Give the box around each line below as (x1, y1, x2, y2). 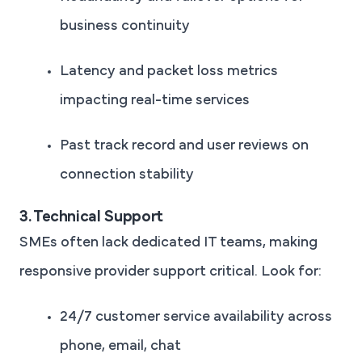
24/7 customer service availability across (60, 310, 332, 324)
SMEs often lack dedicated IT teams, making (19, 236, 318, 250)
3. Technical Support (19, 209, 163, 225)
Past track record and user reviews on (60, 139, 309, 153)
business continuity (60, 19, 190, 33)
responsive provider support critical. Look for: (19, 265, 322, 279)
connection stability (60, 168, 194, 182)
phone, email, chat (60, 339, 181, 353)
